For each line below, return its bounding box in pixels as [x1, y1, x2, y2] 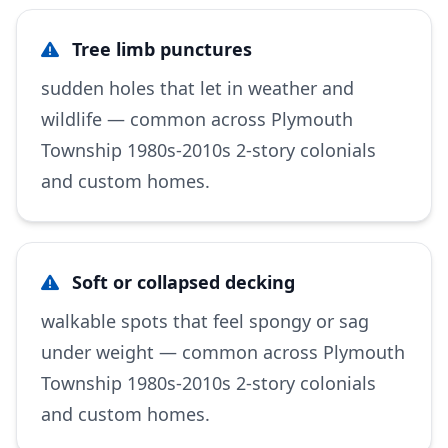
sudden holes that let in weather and [41, 76, 354, 100]
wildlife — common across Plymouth [41, 107, 353, 131]
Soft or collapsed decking [67, 270, 295, 294]
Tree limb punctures [67, 37, 252, 61]
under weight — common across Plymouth [41, 340, 405, 364]
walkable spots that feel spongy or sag [41, 309, 369, 333]
